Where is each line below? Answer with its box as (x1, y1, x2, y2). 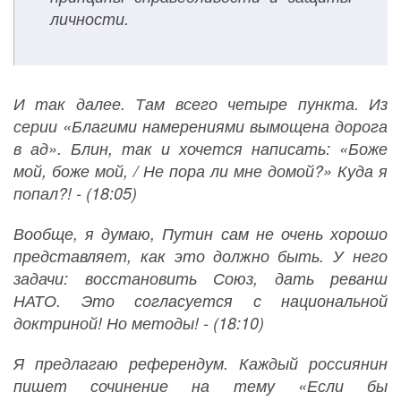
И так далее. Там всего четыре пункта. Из (13, 92, 388, 115)
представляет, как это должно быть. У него (13, 244, 388, 268)
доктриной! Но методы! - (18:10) (13, 311, 264, 335)
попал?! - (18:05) (13, 182, 137, 205)
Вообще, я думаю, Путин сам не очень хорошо (13, 222, 388, 245)
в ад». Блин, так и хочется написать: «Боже (13, 137, 388, 160)
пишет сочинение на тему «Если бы (13, 374, 388, 397)
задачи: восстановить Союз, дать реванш (13, 267, 388, 290)
